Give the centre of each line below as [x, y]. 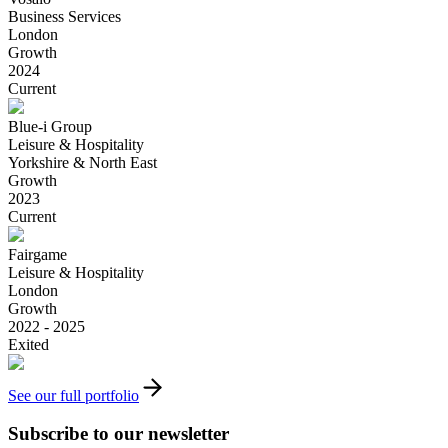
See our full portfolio [73, 395]
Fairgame [37, 254]
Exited [28, 344]
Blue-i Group [50, 126]
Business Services [64, 16]
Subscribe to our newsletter [118, 434]
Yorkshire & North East [82, 162]
